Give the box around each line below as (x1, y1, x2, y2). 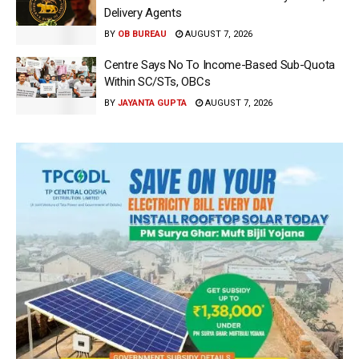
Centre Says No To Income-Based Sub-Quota (104, 58, 335, 73)
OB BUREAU (118, 28, 167, 39)
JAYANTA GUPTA (118, 98, 187, 109)
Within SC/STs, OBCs (104, 75, 211, 90)
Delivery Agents (104, 5, 182, 20)
